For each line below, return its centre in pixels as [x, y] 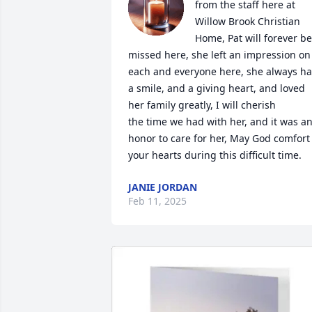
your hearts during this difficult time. [215, 155]
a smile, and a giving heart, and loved [217, 88]
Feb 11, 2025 [157, 201]
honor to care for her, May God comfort [219, 138]
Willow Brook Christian [248, 21]
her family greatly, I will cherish [202, 105]
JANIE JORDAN [163, 187]
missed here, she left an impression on [219, 55]
